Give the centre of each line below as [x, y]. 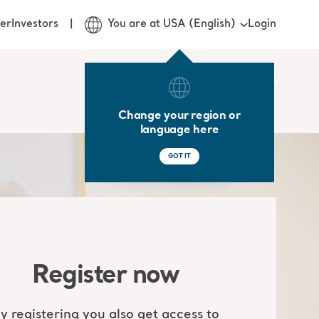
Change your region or [179, 116]
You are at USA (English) [172, 24]
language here [179, 130]
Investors [35, 24]
